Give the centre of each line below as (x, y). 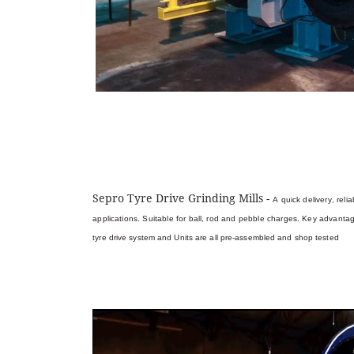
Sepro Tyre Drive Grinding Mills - (183, 198)
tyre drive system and (134, 237)
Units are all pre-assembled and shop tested (256, 237)
